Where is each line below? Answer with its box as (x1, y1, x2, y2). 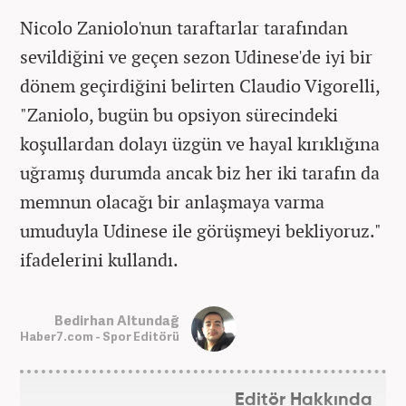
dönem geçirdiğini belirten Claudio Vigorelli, (20, 72, 380, 98)
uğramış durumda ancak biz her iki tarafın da (20, 159, 380, 185)
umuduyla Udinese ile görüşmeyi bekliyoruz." (20, 217, 381, 243)
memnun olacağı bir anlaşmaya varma (20, 188, 324, 214)
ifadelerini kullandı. (20, 246, 179, 272)
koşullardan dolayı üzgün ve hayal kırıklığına (20, 130, 380, 156)
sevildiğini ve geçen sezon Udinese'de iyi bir (20, 43, 372, 69)
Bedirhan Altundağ (54, 311, 179, 330)
